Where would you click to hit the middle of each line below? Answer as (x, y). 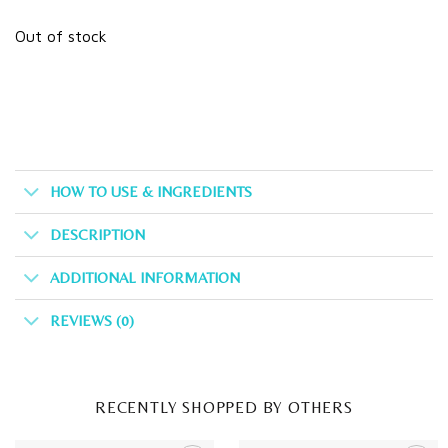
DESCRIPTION (97, 234)
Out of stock (61, 35)
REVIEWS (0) (91, 320)
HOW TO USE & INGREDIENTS (150, 191)
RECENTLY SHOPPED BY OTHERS (224, 407)
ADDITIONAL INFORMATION (144, 277)
